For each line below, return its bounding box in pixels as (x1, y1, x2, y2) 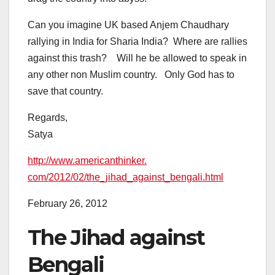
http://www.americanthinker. (28, 155, 147, 166)
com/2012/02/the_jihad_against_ (28, 172, 170, 183)
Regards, (28, 112, 68, 123)
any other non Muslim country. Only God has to (28, 69, 234, 80)
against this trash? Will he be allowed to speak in (28, 53, 247, 64)
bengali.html (170, 172, 223, 183)
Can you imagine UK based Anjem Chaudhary (28, 20, 229, 31)
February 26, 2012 (28, 198, 107, 209)
